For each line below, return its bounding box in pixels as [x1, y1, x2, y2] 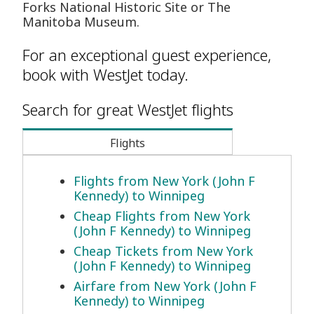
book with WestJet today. [22, 64, 189, 86]
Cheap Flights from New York [74, 207, 250, 225]
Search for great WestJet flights [22, 99, 233, 121]
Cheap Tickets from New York [74, 243, 253, 260]
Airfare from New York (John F [74, 278, 257, 295]
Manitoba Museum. [22, 13, 139, 31]
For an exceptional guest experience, [22, 44, 271, 66]
